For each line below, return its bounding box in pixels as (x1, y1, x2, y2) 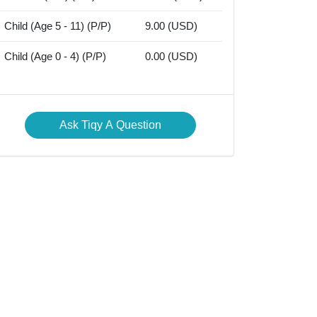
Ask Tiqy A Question (59, 119, 161, 132)
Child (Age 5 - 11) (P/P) (4, 20, 111, 33)
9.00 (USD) (145, 20, 197, 33)
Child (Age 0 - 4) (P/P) (4, 50, 106, 63)
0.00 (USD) (145, 50, 197, 63)
